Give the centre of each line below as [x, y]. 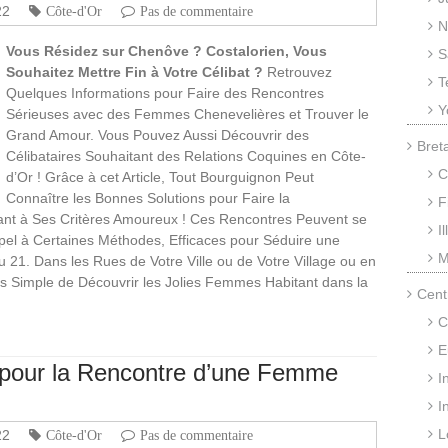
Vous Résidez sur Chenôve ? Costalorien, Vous [166, 50]
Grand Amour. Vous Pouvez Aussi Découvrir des [157, 134]
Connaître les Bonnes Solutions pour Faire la [148, 197]
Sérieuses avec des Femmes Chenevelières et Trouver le [187, 113]
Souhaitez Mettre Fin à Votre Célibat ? [134, 71]
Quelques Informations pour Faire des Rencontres [165, 92]
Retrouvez [297, 71]
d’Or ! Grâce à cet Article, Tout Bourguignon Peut [160, 176]
